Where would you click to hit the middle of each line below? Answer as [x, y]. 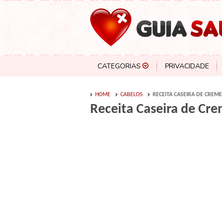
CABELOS [132, 95]
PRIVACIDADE [187, 66]
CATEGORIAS [119, 66]
